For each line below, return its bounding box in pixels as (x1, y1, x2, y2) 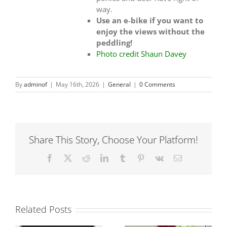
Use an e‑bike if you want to (96, 15, 203, 25)
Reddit (89, 154, 111, 162)
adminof (24, 80, 47, 89)
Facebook (53, 154, 85, 162)
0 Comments (139, 80, 175, 89)
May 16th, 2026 (56, 80, 99, 89)
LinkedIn (107, 154, 137, 162)
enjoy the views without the (96, 26, 205, 36)
